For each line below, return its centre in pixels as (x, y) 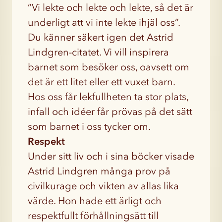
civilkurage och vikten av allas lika (103, 186)
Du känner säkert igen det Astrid (101, 37)
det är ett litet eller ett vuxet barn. (101, 82)
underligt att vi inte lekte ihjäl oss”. (104, 22)
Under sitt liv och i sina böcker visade (111, 156)
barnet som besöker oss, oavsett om (109, 67)
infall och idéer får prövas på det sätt (110, 111)
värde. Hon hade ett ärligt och (95, 201)
